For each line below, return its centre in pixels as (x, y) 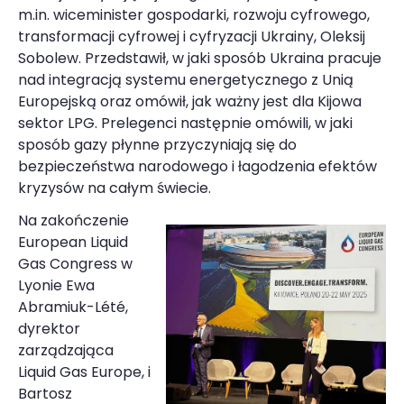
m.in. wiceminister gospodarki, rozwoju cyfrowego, (194, 14)
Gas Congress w (75, 263)
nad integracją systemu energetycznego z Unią (186, 79)
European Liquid (73, 242)
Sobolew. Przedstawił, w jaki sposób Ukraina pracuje (200, 58)
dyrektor (49, 328)
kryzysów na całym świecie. (115, 188)
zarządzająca (66, 350)
